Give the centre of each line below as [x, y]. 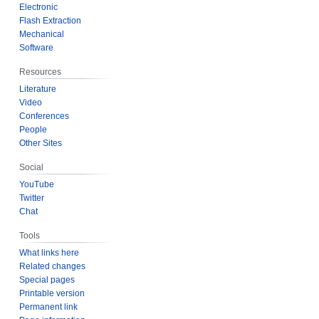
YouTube [37, 184]
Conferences [45, 116]
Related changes [53, 266]
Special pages [47, 279]
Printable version [52, 293]
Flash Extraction [51, 21]
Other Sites [41, 143]
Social [32, 168]
